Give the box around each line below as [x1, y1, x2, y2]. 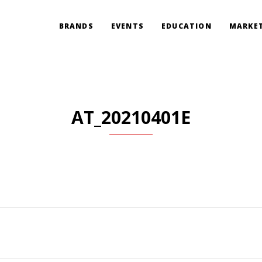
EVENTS [111, 21, 144, 31]
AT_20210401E [71, 105, 191, 129]
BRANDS [58, 21, 94, 31]
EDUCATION [161, 21, 212, 31]
